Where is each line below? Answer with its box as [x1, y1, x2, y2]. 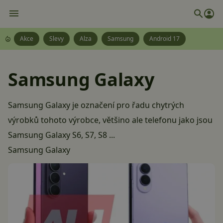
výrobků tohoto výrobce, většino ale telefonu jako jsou [8, 114, 213, 125]
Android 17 [149, 34, 180, 43]
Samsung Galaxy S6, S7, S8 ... [8, 129, 115, 140]
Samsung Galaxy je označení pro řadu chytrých [8, 100, 184, 111]
